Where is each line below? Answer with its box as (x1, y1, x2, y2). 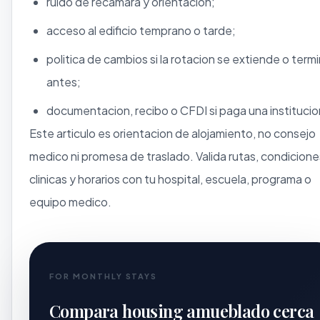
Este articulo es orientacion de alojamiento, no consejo (29, 125, 316, 141)
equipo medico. (29, 194, 111, 209)
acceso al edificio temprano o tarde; (46, 22, 236, 38)
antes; (46, 74, 81, 89)
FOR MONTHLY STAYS (49, 271, 158, 281)
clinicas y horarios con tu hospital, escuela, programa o (29, 171, 311, 186)
